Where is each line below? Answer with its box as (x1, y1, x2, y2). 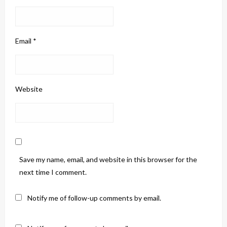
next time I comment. (19, 167, 87, 176)
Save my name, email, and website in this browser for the (19, 155, 197, 164)
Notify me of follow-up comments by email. (27, 193, 161, 202)
